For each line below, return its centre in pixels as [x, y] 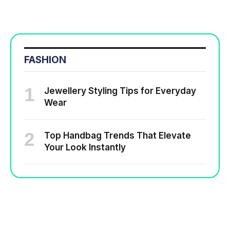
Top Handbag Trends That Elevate [118, 136]
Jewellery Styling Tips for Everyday [120, 91]
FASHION [45, 60]
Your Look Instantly [85, 148]
